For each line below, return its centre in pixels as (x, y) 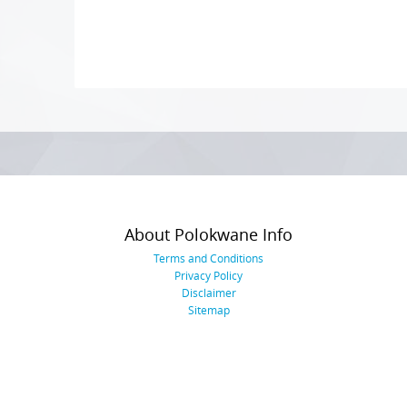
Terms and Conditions (208, 258)
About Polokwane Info (208, 235)
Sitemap (208, 310)
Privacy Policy (208, 276)
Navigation (159, 72)
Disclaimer (208, 293)
